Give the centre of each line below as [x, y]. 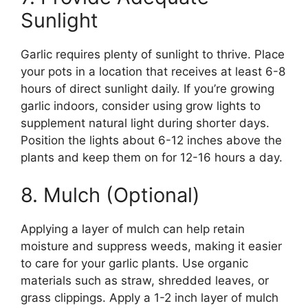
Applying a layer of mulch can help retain [133, 229]
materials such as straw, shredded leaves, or [145, 281]
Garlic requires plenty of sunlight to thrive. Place [153, 54]
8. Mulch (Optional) [110, 195]
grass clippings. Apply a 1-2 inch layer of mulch [150, 298]
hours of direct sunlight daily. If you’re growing [147, 88]
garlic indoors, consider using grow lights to [141, 106]
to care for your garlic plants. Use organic [134, 264]
